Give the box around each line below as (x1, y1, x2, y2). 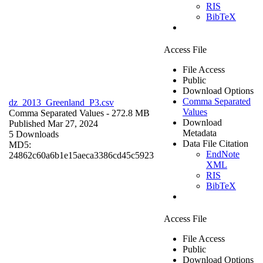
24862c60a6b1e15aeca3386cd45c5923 (9, 150, 154, 160)
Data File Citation (183, 138, 248, 149)
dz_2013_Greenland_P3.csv (9, 97, 114, 107)
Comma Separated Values (9, 107, 104, 118)
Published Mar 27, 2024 (9, 118, 98, 129)
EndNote (206, 149, 240, 159)
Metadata (183, 127, 217, 138)
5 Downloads (9, 129, 59, 139)
